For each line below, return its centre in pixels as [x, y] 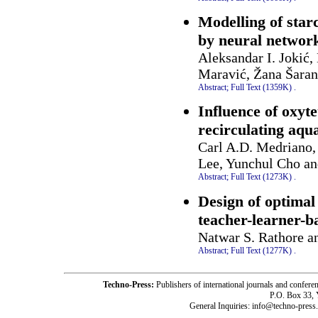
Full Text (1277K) [261, 250]
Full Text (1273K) [261, 177]
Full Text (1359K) [261, 87]
